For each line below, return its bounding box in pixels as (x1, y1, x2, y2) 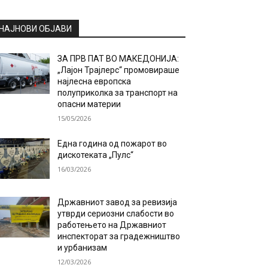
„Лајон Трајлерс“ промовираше (57, 65, 180, 75)
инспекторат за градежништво (57, 232, 181, 242)
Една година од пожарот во (57, 139, 167, 148)
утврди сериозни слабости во (57, 209, 175, 219)
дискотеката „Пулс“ (57, 150, 134, 160)
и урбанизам (57, 243, 108, 253)
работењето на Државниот (57, 220, 167, 230)
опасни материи (57, 99, 121, 109)
